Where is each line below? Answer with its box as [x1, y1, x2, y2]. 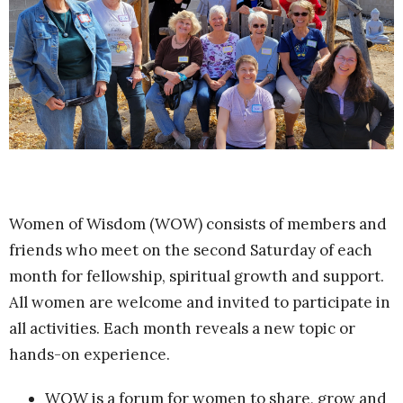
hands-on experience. [9, 344, 174, 364]
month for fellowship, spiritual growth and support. [9, 265, 384, 286]
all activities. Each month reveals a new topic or [9, 318, 355, 338]
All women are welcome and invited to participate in [9, 291, 390, 312]
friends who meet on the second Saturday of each [9, 239, 372, 260]
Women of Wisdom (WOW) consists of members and [9, 213, 387, 234]
